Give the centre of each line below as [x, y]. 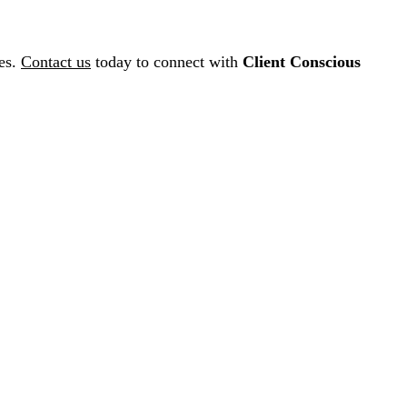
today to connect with [167, 61]
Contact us [56, 61]
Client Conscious [302, 61]
